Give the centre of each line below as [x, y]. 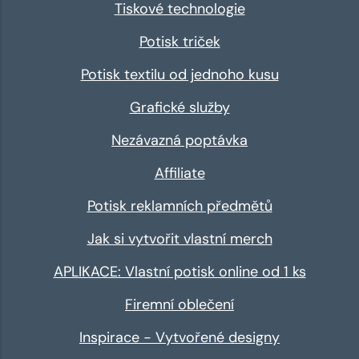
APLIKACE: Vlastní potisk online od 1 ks [179, 272]
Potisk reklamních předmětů [179, 206]
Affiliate [179, 173]
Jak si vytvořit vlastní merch [179, 239]
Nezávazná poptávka [179, 141]
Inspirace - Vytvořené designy [179, 338]
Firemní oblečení [179, 305]
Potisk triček [179, 42]
